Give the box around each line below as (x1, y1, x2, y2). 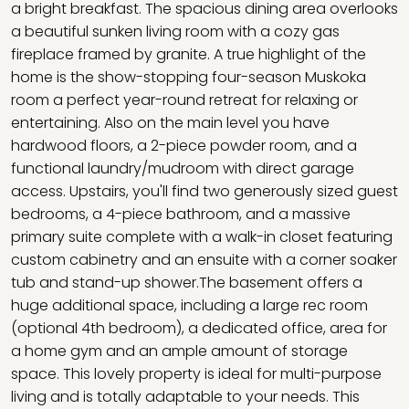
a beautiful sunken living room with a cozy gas (11, 21, 340, 42)
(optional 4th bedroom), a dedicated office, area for (11, 318, 387, 339)
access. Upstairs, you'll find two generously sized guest (11, 181, 398, 202)
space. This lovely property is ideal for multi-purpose (11, 363, 382, 384)
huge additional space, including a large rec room (11, 295, 368, 316)
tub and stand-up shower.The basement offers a (11, 272, 362, 293)
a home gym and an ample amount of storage (11, 341, 348, 362)
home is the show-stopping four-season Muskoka (11, 67, 366, 88)
